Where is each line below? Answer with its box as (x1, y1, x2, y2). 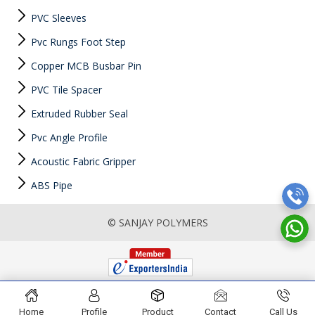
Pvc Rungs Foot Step (28, 35, 126, 49)
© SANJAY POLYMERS (107, 216, 208, 229)
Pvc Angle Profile (28, 131, 108, 144)
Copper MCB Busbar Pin (28, 59, 141, 72)
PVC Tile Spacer (28, 83, 102, 96)
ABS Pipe (28, 179, 72, 192)
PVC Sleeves (28, 11, 86, 25)
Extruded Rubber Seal (28, 107, 128, 120)
